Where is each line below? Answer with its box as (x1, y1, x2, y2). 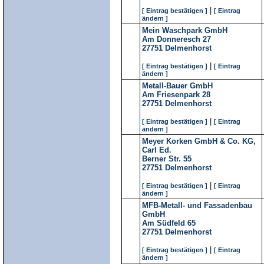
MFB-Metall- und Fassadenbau (142, 201, 252, 210)
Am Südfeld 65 (142, 219, 196, 227)
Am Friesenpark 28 (142, 90, 210, 99)
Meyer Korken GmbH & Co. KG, (142, 137, 256, 146)
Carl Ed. (142, 146, 171, 154)
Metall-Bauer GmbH (142, 81, 213, 90)
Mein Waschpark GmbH (142, 26, 227, 35)
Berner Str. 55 (142, 154, 192, 163)
